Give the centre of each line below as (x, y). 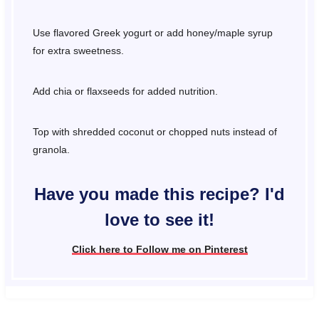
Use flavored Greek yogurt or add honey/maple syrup (152, 33)
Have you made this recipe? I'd (159, 194)
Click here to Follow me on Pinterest (159, 250)
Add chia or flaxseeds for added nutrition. (125, 91)
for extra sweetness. (78, 51)
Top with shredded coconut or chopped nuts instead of (155, 132)
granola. (51, 150)
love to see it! (159, 220)
